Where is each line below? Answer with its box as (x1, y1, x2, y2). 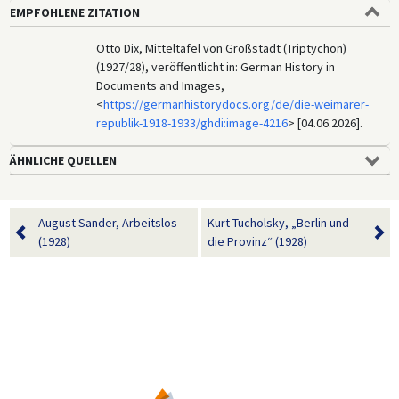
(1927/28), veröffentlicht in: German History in (96, 58, 336, 75)
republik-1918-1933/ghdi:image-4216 (96, 114, 289, 131)
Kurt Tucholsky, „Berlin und (208, 214, 349, 231)
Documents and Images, (96, 77, 225, 94)
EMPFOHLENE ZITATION (9, 4, 140, 20)
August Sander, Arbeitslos (37, 214, 177, 231)
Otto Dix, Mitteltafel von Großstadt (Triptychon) (96, 39, 347, 56)
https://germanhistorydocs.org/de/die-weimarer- (103, 95, 370, 112)
